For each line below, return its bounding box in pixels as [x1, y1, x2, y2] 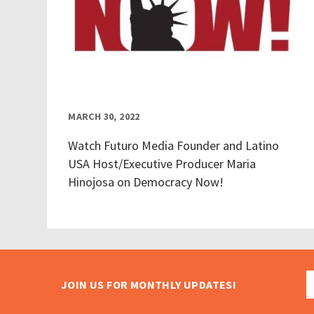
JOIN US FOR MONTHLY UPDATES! [61, 277, 237, 292]
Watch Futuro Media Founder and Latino [68, 137, 280, 154]
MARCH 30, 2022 [68, 110, 140, 123]
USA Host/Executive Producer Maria [68, 156, 257, 172]
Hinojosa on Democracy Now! [68, 174, 224, 191]
